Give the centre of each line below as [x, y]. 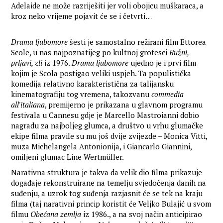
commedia [168, 94]
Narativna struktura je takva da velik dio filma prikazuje [107, 172]
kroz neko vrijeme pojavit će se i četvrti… [82, 16]
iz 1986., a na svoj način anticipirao [142, 214]
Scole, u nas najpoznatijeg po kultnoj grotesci [90, 53]
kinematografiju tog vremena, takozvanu [81, 94]
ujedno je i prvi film [163, 63]
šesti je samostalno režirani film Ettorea [137, 42]
